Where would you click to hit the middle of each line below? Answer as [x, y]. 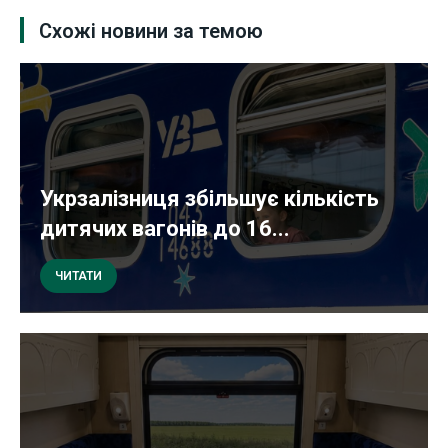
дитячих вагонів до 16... [165, 229]
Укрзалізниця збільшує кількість [209, 199]
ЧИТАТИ [78, 276]
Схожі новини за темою [151, 31]
